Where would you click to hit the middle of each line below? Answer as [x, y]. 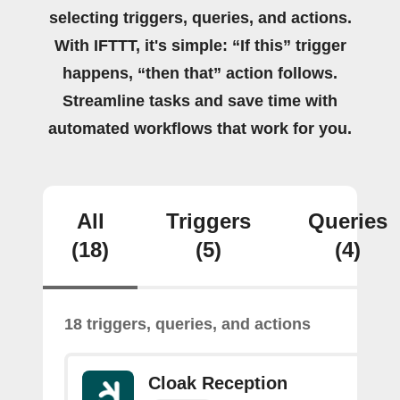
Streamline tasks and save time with [200, 101]
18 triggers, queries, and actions [187, 324]
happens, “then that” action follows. [200, 73]
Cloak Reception [218, 383]
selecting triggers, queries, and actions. [200, 18]
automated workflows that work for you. [200, 129]
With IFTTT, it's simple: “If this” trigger [200, 46]
